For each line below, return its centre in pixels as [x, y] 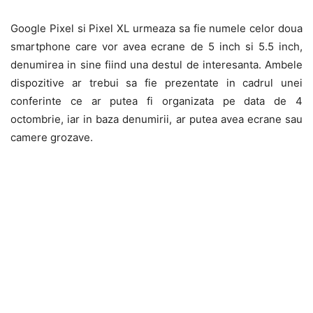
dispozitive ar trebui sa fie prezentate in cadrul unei [156, 83]
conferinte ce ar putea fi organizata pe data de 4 [156, 101]
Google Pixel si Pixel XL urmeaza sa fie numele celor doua [156, 28]
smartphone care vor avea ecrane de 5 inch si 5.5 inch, [156, 46]
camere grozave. [52, 137]
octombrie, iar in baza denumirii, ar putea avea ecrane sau [156, 119]
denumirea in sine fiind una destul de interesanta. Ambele [156, 65]
